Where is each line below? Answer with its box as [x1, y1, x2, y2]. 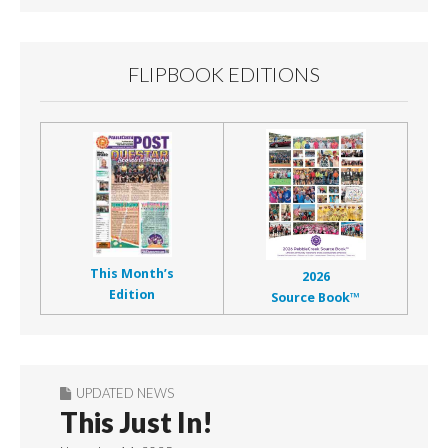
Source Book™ [271, 288, 360, 306]
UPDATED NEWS [76, 384, 174, 401]
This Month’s [90, 264, 174, 282]
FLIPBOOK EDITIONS [128, 61, 320, 86]
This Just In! [60, 404, 213, 439]
